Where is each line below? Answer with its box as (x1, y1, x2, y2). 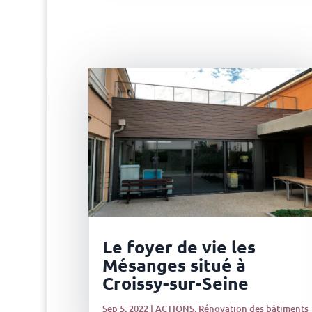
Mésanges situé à (102, 253, 246, 276)
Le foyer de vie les (102, 235, 256, 258)
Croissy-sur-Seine (102, 272, 249, 295)
